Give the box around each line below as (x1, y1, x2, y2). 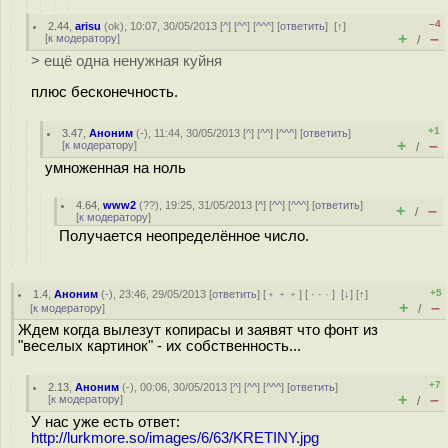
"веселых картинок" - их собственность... (18, 338, 301, 354)
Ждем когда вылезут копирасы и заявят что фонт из (18, 322, 378, 338)
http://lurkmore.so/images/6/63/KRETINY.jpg (31, 430, 319, 446)
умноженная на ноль (45, 160, 186, 176)
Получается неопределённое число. (59, 228, 309, 244)
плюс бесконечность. (31, 83, 178, 100)
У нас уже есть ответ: (31, 414, 180, 430)
